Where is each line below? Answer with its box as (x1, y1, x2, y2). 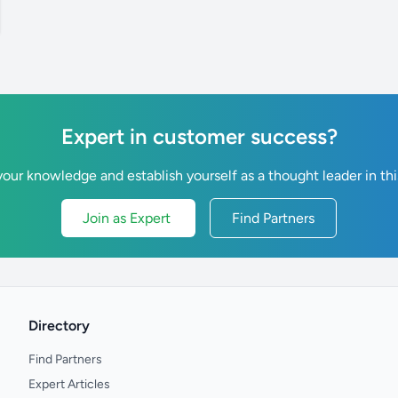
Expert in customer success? (60, 123, 338, 149)
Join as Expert (83, 210, 174, 227)
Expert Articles (28, 377, 110, 392)
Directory (28, 317, 90, 334)
